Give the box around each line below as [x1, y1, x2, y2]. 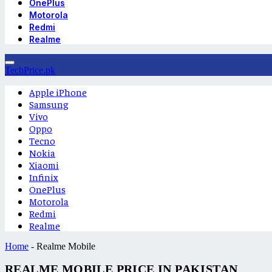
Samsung [29, 98, 69, 110]
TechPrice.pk [5, 65, 55, 75]
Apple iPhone [29, 86, 87, 98]
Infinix [29, 171, 58, 183]
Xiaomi [29, 158, 59, 171]
